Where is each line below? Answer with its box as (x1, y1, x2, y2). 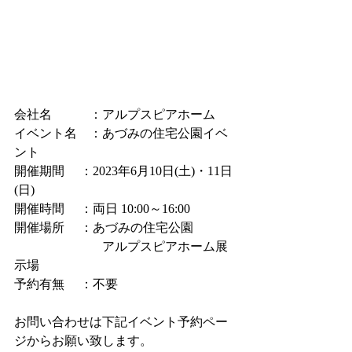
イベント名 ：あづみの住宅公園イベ (14, 126, 228, 140)
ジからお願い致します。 (14, 334, 152, 347)
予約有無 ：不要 (14, 277, 118, 291)
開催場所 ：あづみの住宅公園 (14, 221, 193, 234)
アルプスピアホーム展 (14, 240, 228, 253)
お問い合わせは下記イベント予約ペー (14, 315, 228, 328)
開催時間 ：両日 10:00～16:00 (14, 202, 190, 215)
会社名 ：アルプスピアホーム (14, 108, 215, 121)
